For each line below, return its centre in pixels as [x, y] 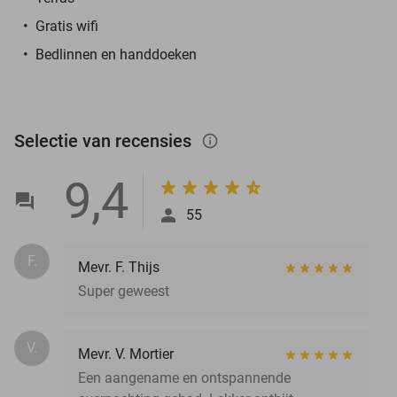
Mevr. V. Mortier [126, 354]
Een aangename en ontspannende [184, 378]
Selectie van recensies [105, 140]
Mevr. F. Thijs [119, 267]
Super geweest [124, 291]
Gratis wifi [67, 26]
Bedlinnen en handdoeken [116, 54]
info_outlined [219, 140]
